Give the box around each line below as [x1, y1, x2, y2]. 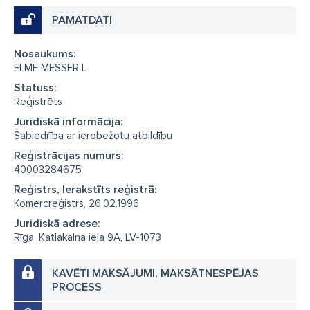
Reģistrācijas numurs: [14, 149, 124, 163]
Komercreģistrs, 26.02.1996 [14, 197, 139, 210]
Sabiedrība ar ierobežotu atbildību [14, 129, 172, 142]
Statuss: [14, 81, 57, 95]
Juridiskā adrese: [14, 217, 100, 230]
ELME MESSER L [14, 62, 86, 74]
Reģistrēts [14, 95, 62, 108]
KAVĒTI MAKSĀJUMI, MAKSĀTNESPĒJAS [52, 266, 259, 280]
